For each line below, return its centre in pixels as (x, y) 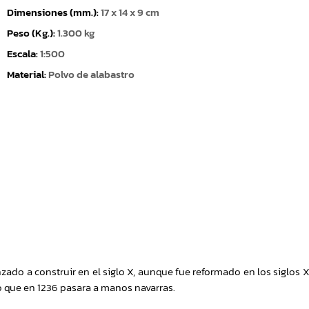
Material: (27, 75)
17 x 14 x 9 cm (130, 13)
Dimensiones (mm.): (53, 13)
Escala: (23, 54)
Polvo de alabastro (91, 75)
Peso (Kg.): (32, 33)
